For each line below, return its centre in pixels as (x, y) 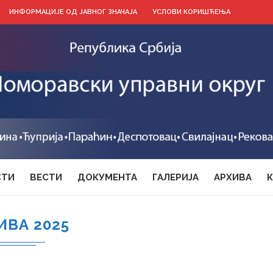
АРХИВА (233, 177)
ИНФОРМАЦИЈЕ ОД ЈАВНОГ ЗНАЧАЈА (73, 12)
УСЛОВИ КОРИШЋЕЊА (191, 12)
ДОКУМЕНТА (107, 177)
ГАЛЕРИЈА (175, 177)
